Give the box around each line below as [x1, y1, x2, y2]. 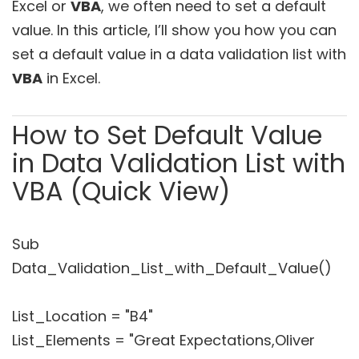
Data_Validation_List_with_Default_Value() [12, 258, 332, 278]
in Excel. [42, 68, 100, 88]
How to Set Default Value [12, 117, 322, 153]
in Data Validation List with [12, 145, 345, 181]
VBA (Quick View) [12, 173, 230, 209]
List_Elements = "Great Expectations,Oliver [12, 330, 315, 350]
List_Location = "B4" [12, 306, 153, 326]
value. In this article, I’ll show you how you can [12, 20, 337, 40]
